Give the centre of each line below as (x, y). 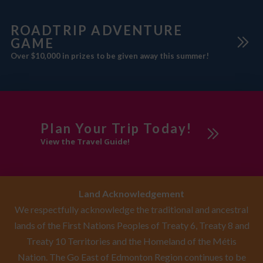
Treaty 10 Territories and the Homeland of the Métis (131, 241)
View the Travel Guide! (85, 141)
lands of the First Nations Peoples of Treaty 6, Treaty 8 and (131, 225)
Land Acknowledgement (131, 194)
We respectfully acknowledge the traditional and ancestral (131, 210)
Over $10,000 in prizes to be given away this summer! (109, 56)
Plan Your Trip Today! (117, 128)
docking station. (42, 12)
